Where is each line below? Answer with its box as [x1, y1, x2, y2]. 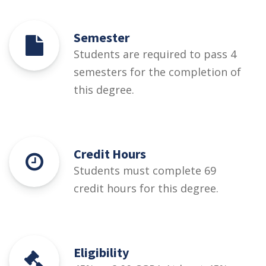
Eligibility [74, 244, 129, 261]
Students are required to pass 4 [74, 47, 236, 62]
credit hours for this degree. [74, 181, 218, 196]
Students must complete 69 [74, 163, 216, 178]
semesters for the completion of [74, 65, 241, 80]
